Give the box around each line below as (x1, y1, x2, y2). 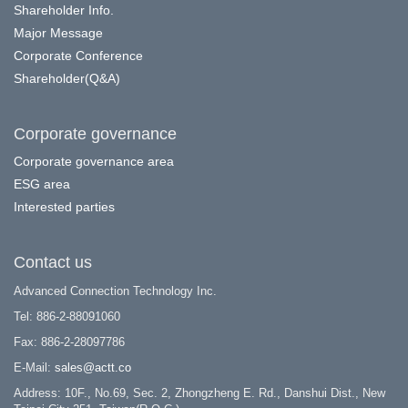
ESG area (14, 177, 70, 192)
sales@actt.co (55, 361, 131, 375)
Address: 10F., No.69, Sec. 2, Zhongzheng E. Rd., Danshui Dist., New (14, 386, 385, 401)
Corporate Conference (14, 48, 143, 64)
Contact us (14, 253, 92, 272)
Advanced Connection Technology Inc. (14, 284, 217, 299)
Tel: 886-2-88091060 (14, 310, 120, 324)
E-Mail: (14, 361, 55, 375)
